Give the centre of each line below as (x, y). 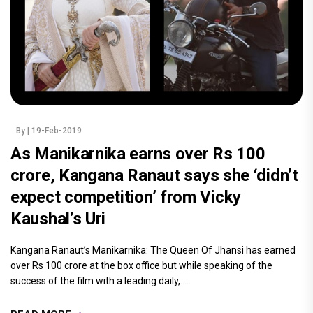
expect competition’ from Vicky (126, 197)
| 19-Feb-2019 (54, 130)
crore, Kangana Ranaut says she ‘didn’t (154, 175)
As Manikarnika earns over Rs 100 (138, 153)
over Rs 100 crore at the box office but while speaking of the (141, 265)
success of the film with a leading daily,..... (101, 281)
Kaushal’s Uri (58, 218)
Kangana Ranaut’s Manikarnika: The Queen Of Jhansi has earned (153, 250)
